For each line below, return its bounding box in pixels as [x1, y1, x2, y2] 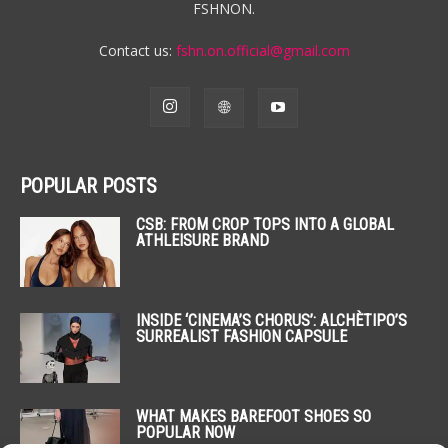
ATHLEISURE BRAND [136, 231, 269, 250]
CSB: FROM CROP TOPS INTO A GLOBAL [136, 215, 394, 234]
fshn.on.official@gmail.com [175, 41, 350, 60]
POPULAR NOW [136, 423, 235, 442]
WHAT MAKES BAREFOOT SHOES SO [136, 407, 371, 426]
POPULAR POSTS [20, 174, 157, 198]
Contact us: [98, 41, 176, 60]
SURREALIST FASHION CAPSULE [136, 327, 347, 346]
